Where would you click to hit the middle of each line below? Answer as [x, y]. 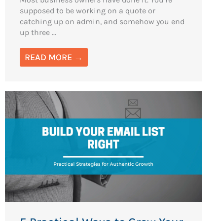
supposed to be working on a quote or [88, 10]
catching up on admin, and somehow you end [102, 21]
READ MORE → [54, 57]
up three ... [38, 32]
